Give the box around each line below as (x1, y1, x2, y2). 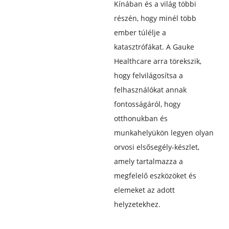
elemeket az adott (113, 185, 175, 195)
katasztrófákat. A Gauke (113, 41, 194, 52)
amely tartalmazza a (113, 156, 183, 166)
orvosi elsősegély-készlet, (113, 142, 199, 152)
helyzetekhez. (113, 199, 161, 209)
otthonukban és (113, 113, 168, 123)
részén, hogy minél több (113, 13, 196, 23)
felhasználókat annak (113, 84, 187, 95)
